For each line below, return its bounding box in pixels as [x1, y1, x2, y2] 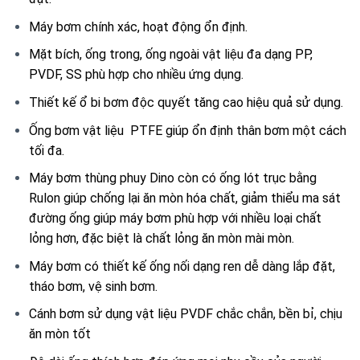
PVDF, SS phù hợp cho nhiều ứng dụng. [28, 67, 243, 83]
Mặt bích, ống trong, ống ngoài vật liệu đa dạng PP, [28, 47, 313, 63]
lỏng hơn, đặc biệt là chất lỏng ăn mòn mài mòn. [28, 231, 294, 247]
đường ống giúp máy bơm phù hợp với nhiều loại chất [28, 211, 321, 227]
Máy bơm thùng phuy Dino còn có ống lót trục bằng [28, 170, 317, 186]
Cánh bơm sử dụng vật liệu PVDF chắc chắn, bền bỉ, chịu [28, 306, 342, 322]
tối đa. [28, 142, 64, 158]
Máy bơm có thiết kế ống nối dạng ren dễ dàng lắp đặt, [28, 258, 335, 274]
